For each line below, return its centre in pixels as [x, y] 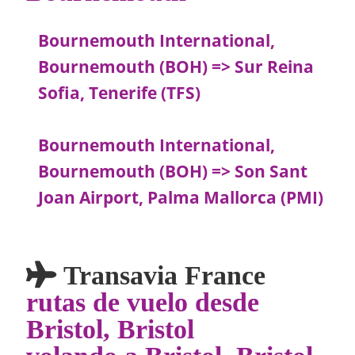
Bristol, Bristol [111, 328]
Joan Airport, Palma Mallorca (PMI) [181, 198]
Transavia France [161, 275]
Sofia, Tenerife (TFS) [120, 93]
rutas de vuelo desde [143, 302]
